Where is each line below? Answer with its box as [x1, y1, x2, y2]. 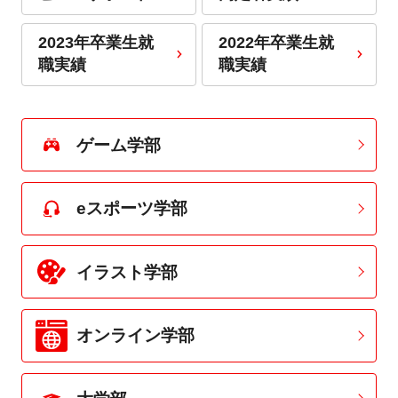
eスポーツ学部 [76, 199, 187, 219]
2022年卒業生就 [218, 34, 334, 52]
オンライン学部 [76, 326, 195, 346]
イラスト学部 [76, 262, 178, 282]
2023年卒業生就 [37, 34, 154, 52]
